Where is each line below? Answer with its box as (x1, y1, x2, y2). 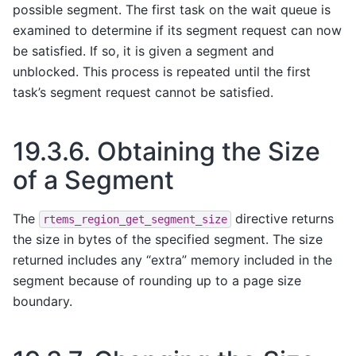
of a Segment (13, 164, 174, 196)
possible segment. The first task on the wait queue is (13, 2, 331, 18)
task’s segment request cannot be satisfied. (13, 84, 273, 101)
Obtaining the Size (97, 136, 320, 168)
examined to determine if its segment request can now (13, 22, 342, 39)
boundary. (13, 292, 72, 309)
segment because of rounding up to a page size (13, 272, 301, 288)
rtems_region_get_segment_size (43, 212, 227, 226)
